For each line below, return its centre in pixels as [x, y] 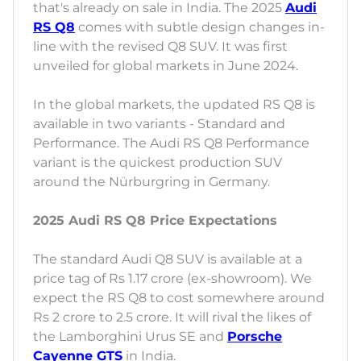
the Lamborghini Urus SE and [130, 337]
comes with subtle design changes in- [200, 27]
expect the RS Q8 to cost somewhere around [179, 298]
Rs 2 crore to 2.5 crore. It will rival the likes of [172, 317]
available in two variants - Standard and [159, 124]
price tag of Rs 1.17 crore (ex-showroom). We [172, 279]
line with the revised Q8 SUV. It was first [160, 47]
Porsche [255, 337]
